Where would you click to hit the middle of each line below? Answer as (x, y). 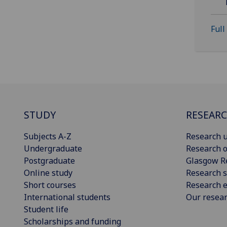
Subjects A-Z (48, 137)
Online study (48, 173)
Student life (46, 210)
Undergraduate (53, 149)
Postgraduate (49, 161)
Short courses (50, 185)
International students (67, 197)
